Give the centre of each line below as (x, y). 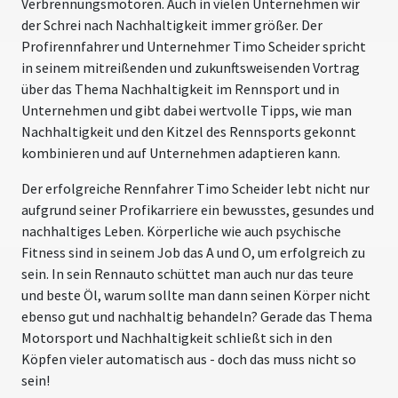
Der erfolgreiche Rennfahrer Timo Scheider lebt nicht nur (195, 188)
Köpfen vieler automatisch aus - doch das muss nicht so (189, 358)
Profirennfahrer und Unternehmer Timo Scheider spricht (194, 46)
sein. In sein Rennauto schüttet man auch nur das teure (187, 273)
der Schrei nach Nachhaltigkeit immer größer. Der (172, 24)
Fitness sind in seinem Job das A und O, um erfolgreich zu (193, 252)
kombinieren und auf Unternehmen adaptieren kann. (181, 152)
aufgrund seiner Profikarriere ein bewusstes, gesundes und (198, 209)
